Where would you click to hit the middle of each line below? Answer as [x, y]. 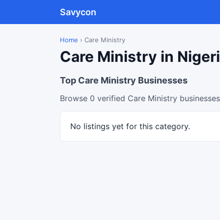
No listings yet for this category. [130, 126]
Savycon [78, 12]
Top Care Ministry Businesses [124, 80]
